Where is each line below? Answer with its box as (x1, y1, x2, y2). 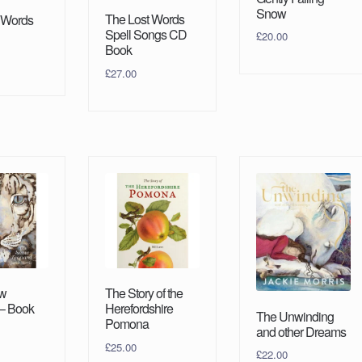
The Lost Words (104, 10, 184, 29)
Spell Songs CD (104, 25, 187, 44)
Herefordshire (104, 298, 173, 318)
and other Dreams (255, 322, 346, 341)
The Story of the (104, 283, 183, 302)
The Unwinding (255, 306, 334, 326)
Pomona (104, 314, 149, 333)
